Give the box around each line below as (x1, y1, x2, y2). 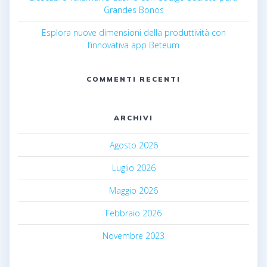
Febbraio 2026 (105, 207, 162, 219)
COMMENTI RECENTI (86, 74, 181, 83)
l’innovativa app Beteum (88, 39, 179, 51)
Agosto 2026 (109, 139, 158, 151)
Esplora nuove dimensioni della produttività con (41, 26, 226, 38)
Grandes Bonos (103, 4, 164, 15)
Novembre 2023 (103, 229, 164, 241)
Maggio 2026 (109, 184, 158, 196)
